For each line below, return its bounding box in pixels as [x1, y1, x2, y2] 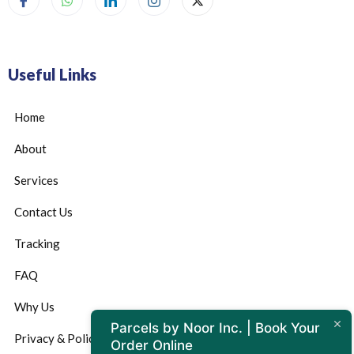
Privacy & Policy [14, 331, 100, 346]
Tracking [14, 236, 60, 251]
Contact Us [14, 205, 73, 220]
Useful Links [8, 65, 96, 85]
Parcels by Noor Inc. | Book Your [111, 320, 320, 337]
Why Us [14, 299, 55, 314]
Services [14, 173, 58, 188]
